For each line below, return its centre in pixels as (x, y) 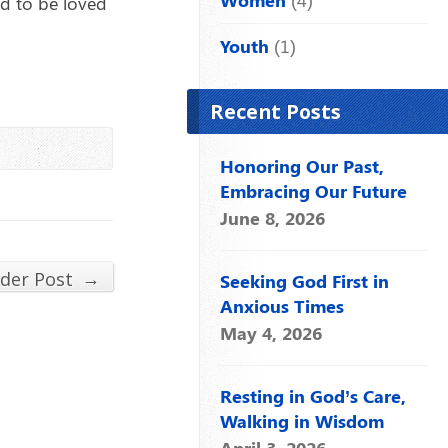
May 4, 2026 (271, 332)
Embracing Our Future (313, 190)
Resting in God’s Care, (313, 395)
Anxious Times (282, 305)
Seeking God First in (304, 280)
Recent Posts (275, 111)
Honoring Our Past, (302, 165)
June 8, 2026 (272, 217)
